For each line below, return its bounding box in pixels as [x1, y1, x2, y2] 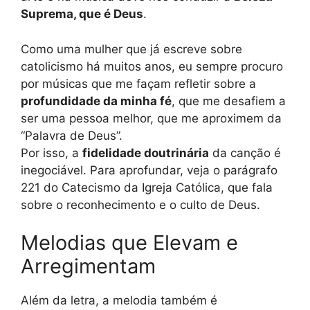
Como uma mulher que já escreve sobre [21, 42, 242, 56]
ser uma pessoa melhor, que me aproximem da [21, 111, 282, 125]
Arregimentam [21, 254, 156, 279]
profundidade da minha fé [21, 93, 172, 108]
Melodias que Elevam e [21, 230, 238, 255]
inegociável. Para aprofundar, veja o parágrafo [21, 163, 277, 177]
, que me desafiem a [172, 93, 286, 108]
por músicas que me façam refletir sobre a [21, 76, 256, 91]
